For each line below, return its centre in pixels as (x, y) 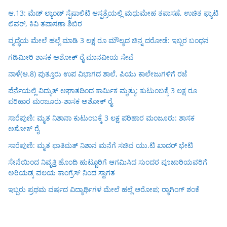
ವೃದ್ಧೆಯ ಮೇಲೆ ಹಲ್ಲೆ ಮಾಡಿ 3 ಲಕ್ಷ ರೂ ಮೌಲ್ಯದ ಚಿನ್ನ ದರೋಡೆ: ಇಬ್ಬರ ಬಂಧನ (108, 41)
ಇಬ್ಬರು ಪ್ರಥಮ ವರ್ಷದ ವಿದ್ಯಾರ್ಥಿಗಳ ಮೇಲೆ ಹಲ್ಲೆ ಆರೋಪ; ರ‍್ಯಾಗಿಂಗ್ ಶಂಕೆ (104, 190)
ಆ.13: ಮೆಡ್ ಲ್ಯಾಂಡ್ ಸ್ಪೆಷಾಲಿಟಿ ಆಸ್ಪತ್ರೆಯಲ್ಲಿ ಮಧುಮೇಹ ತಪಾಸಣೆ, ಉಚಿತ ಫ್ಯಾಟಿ (113, 13)
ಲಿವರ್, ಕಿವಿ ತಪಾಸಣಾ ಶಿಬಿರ (45, 24)
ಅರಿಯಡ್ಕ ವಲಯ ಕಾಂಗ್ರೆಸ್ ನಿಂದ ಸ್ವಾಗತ (62, 173)
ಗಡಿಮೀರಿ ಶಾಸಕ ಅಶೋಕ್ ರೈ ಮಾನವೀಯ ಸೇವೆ (71, 57)
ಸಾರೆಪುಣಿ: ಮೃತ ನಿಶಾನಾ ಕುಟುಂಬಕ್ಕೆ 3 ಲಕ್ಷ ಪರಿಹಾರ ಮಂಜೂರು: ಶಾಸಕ (101, 118)
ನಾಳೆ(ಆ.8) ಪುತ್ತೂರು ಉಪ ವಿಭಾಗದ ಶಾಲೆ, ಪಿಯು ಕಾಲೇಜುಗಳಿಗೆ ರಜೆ (99, 74)
